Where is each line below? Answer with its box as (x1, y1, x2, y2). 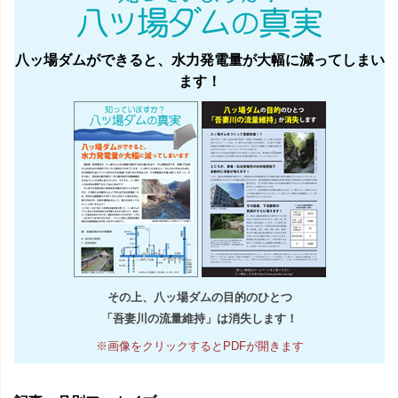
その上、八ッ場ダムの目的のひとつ (107, 290, 292, 304)
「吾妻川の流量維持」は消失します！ (101, 311, 298, 325)
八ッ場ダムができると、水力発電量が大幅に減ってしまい (14, 52, 385, 68)
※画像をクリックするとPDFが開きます (95, 338, 304, 353)
